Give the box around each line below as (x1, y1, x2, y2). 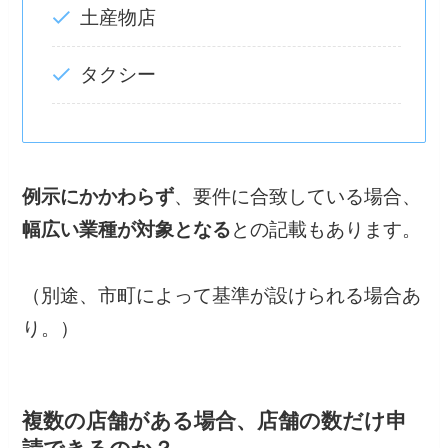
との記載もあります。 (231, 219, 422, 241)
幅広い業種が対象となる (22, 219, 232, 241)
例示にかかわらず (22, 186, 175, 208)
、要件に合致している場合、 (174, 186, 422, 208)
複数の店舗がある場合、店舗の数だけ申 (22, 409, 408, 433)
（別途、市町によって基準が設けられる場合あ (22, 285, 422, 307)
